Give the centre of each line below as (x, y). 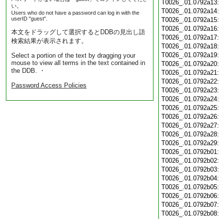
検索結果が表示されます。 (49, 41)
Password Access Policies (49, 85)
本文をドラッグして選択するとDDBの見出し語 (78, 32)
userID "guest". (29, 19)
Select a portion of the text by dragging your (73, 55)
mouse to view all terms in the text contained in (78, 63)
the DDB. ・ (28, 71)
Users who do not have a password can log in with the (75, 13)
